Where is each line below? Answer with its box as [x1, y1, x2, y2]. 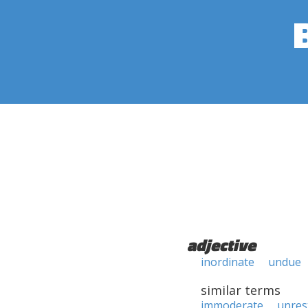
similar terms [201, 282, 280, 298]
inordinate [201, 254, 254, 269]
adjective [187, 232, 256, 257]
